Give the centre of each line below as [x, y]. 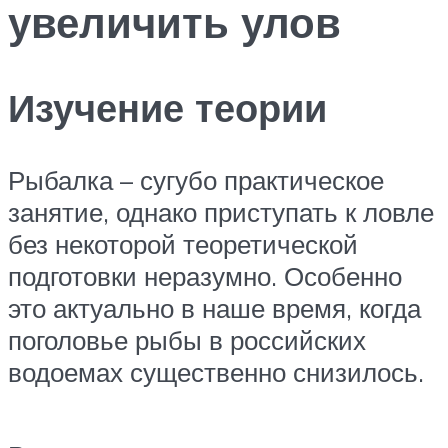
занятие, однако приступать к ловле [221, 211]
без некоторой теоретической [183, 243]
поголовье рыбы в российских [187, 339]
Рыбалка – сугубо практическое [196, 179]
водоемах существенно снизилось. [216, 371]
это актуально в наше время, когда [214, 307]
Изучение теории [167, 107]
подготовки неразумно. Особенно [205, 275]
